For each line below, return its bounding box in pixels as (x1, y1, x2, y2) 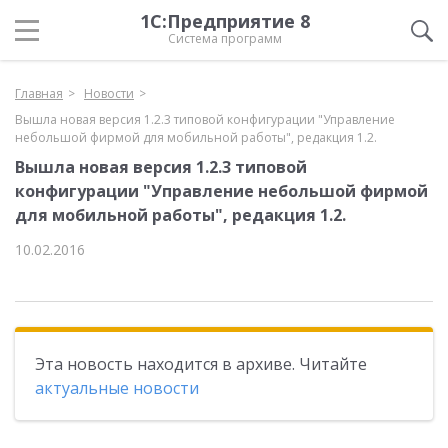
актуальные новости (35, 377, 199, 399)
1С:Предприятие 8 (140, 9, 310, 33)
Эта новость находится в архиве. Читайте (35, 353, 367, 375)
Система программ (168, 30, 282, 47)
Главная (15, 85, 63, 102)
